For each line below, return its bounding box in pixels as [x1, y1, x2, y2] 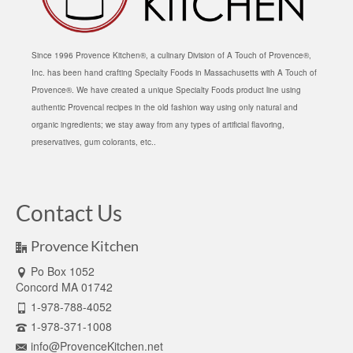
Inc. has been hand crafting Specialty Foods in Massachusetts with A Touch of [32, 66, 317, 78]
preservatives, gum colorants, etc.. [32, 136, 156, 147]
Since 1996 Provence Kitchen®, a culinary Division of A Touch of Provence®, [32, 49, 311, 61]
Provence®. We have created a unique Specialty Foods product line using [32, 84, 301, 95]
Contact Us [16, 199, 122, 226]
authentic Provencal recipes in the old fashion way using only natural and [32, 101, 298, 113]
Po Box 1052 [31, 262, 95, 279]
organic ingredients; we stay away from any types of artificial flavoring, [32, 118, 284, 130]
